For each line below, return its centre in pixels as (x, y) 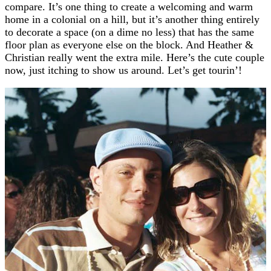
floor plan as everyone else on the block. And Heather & (129, 44)
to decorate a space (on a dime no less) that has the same (129, 32)
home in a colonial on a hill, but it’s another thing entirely (132, 19)
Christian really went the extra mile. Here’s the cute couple (135, 57)
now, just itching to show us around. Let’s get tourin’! (123, 70)
